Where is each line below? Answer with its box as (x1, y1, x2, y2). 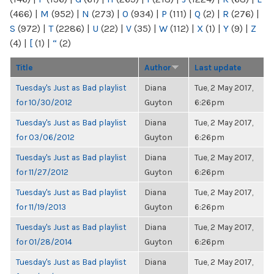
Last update (194, 62, 242, 72)
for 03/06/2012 (16, 132, 75, 142)
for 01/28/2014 (16, 237, 72, 246)
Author (144, 62, 171, 72)
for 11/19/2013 (16, 202, 66, 212)
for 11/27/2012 (16, 167, 68, 177)
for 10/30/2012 (16, 97, 72, 107)
